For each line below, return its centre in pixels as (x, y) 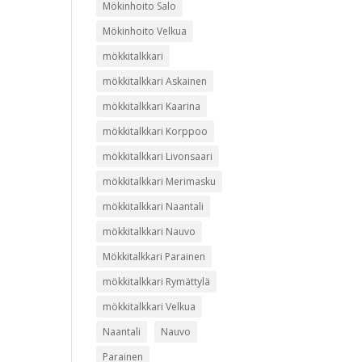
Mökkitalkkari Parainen (154, 257)
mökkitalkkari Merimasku (160, 181)
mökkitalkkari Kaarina (152, 106)
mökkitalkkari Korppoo (156, 131)
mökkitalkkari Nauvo (149, 232)
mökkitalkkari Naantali (154, 206)
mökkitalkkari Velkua (149, 307)
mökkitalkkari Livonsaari (158, 156)
